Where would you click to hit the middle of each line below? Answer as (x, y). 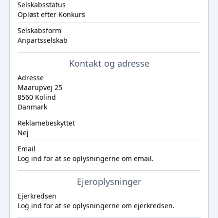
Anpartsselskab (42, 40)
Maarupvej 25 (40, 87)
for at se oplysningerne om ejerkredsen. (108, 206)
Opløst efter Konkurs (51, 14)
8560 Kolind (36, 97)
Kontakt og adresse (109, 63)
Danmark (32, 107)
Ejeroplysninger (109, 182)
